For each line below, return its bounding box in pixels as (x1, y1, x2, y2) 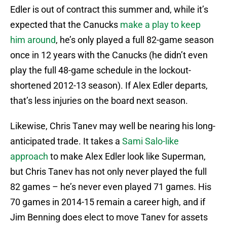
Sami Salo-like (122, 136, 179, 147)
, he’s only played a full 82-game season (56, 34, 214, 46)
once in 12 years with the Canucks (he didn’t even (10, 50, 208, 61)
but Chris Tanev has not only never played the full (10, 166, 207, 177)
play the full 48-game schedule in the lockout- (10, 65, 191, 76)
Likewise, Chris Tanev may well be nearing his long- (10, 121, 215, 132)
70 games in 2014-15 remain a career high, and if (10, 197, 205, 208)
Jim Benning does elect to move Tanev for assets (10, 212, 208, 223)
